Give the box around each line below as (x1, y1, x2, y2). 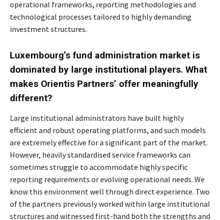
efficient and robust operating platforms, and (10, 125, 164, 136)
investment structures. (10, 24, 87, 34)
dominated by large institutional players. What (10, 64, 207, 76)
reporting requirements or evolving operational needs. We (10, 174, 205, 185)
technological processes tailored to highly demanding (10, 12, 192, 22)
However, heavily (10, 150, 67, 160)
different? (10, 92, 52, 104)
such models (164, 125, 206, 136)
